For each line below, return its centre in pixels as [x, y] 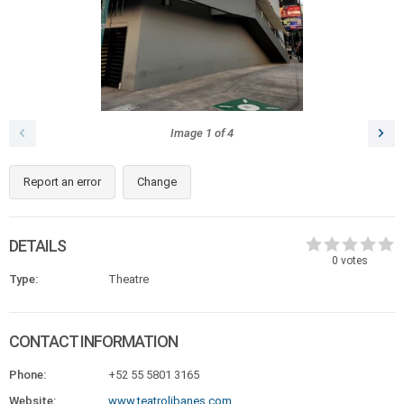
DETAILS [37, 246]
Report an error [62, 182]
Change [157, 182]
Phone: [28, 375]
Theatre [129, 279]
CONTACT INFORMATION [93, 341]
